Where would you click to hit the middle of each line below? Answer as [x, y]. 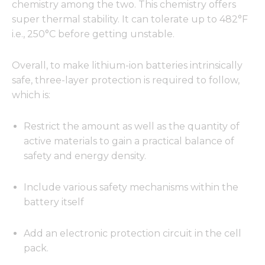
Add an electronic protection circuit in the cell [132, 234]
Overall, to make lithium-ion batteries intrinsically [127, 66]
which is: [31, 95]
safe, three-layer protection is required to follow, [126, 80]
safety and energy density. [85, 156]
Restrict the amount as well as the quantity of [132, 127]
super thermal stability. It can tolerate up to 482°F [130, 20]
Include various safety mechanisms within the [131, 188]
